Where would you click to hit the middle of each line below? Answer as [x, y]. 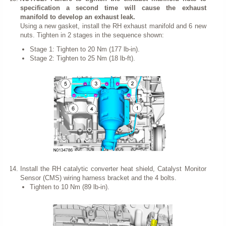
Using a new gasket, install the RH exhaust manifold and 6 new [113, 26]
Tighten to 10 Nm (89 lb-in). [70, 187]
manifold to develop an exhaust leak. [77, 17]
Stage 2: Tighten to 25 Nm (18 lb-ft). [82, 58]
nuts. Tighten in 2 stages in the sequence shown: [92, 35]
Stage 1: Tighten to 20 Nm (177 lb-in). [85, 49]
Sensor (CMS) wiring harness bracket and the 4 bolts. [98, 178]
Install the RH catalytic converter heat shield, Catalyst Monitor [113, 168]
